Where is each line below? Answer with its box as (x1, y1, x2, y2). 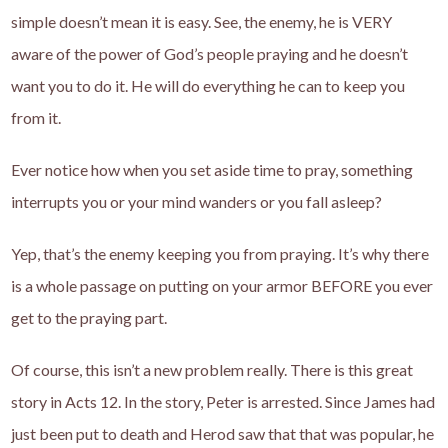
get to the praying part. (11, 308, 168, 328)
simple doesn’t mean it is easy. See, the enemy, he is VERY (11, 12, 393, 32)
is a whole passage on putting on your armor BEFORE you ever (11, 276, 434, 296)
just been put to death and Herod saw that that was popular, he (11, 424, 435, 444)
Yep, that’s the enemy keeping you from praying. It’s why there (11, 244, 430, 264)
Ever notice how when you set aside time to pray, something (11, 160, 414, 180)
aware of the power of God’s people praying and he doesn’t (11, 44, 409, 64)
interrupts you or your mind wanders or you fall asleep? (11, 192, 383, 212)
